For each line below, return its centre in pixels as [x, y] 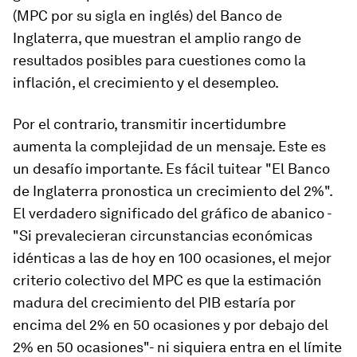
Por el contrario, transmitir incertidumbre [149, 124]
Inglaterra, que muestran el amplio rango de [157, 38]
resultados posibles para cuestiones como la [159, 60]
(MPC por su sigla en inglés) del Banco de [147, 16]
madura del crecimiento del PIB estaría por [154, 302]
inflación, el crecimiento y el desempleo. [146, 82]
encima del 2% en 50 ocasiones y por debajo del [171, 325]
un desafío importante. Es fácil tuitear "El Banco [171, 169]
